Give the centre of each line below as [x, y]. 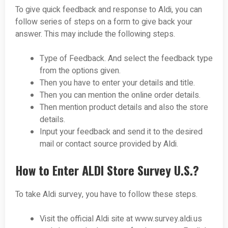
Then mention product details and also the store [124, 108]
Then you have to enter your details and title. [117, 83]
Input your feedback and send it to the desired [121, 132]
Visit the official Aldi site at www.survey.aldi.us [121, 219]
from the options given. [80, 71]
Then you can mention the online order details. [120, 95]
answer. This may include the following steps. [95, 34]
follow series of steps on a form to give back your [104, 22]
